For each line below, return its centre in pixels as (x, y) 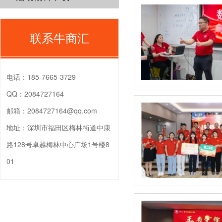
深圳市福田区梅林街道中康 (69, 127)
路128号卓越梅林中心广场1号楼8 (58, 144)
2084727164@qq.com (62, 111)
